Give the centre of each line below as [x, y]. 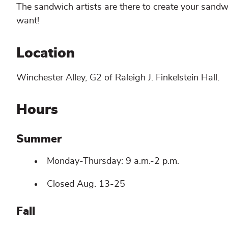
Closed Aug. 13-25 [86, 184]
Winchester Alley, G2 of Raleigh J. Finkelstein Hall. [118, 78]
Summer [39, 139]
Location [48, 53]
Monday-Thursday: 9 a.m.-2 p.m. [113, 161]
